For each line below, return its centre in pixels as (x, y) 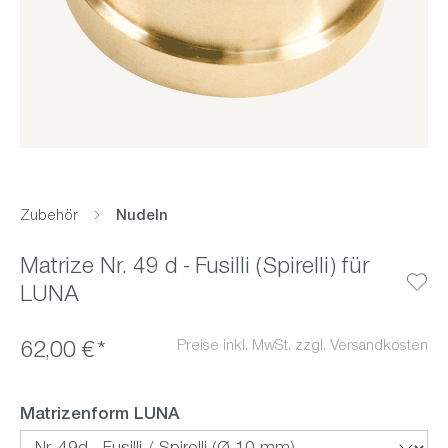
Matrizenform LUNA (100, 415)
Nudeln (142, 216)
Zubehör (49, 216)
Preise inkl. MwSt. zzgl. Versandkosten (302, 346)
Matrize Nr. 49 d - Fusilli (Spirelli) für (194, 268)
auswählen (225, 414)
